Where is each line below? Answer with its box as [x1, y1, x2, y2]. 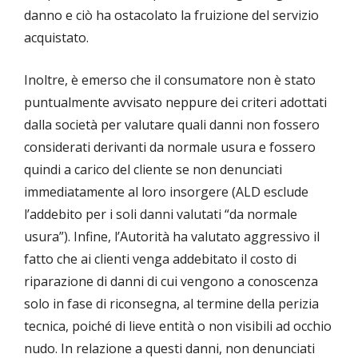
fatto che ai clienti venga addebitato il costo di [24, 250, 296, 268]
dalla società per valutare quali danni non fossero [24, 116, 320, 134]
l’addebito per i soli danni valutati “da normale [24, 205, 297, 224]
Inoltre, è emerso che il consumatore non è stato [24, 71, 316, 89]
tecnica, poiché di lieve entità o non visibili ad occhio [24, 317, 332, 336]
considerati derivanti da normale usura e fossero [24, 138, 316, 157]
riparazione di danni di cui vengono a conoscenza [24, 272, 318, 291]
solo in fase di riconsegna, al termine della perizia [24, 295, 319, 313]
